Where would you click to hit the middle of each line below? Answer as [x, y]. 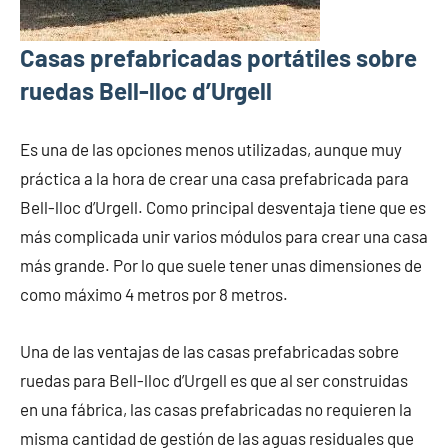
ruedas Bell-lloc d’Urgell [146, 91]
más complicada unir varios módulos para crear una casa [224, 236]
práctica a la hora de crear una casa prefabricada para [214, 178]
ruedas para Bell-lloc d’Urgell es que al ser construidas [214, 380]
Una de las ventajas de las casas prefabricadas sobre [209, 351]
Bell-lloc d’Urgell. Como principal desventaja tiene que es [223, 207]
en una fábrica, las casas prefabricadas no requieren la [216, 409]
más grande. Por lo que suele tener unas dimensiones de [221, 265]
